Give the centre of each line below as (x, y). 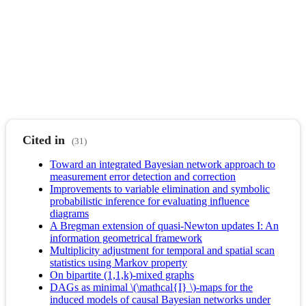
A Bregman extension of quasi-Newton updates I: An (164, 225)
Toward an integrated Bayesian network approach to (163, 164)
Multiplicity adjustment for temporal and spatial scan (162, 250)
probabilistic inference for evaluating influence (150, 201)
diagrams (69, 213)
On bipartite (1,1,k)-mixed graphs (122, 275)
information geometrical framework (126, 238)
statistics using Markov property (119, 262)
